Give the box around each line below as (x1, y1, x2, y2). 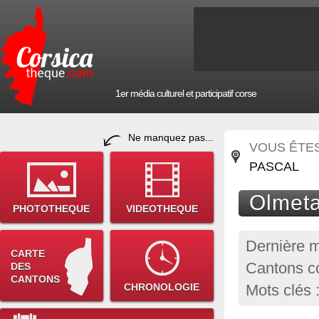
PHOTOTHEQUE (13, 203, 90, 214)
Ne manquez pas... (128, 132, 214, 143)
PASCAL (249, 159, 299, 174)
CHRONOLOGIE (124, 281, 200, 293)
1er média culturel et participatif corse (115, 88, 256, 99)
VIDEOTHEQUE (126, 203, 198, 214)
